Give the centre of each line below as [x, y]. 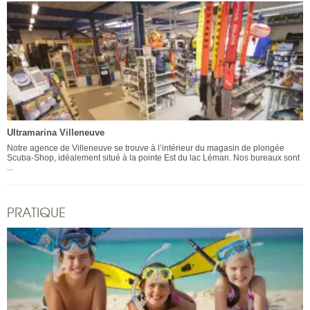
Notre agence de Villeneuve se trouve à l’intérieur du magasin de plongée [146, 148]
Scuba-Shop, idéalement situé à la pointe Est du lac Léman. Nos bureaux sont [153, 157]
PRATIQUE [36, 212]
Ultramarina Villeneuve [56, 132]
